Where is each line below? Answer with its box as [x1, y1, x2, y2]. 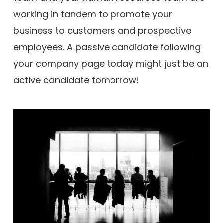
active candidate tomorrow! [13, 74, 139, 86]
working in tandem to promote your [13, 8, 172, 20]
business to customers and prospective [13, 24, 191, 37]
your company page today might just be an [13, 57, 208, 70]
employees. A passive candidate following [13, 41, 201, 53]
